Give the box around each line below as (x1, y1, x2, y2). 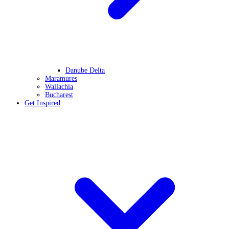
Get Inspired (25, 99, 60, 107)
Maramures (45, 75, 77, 82)
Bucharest (45, 91, 73, 99)
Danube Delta (65, 66, 105, 74)
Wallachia (45, 83, 73, 90)
